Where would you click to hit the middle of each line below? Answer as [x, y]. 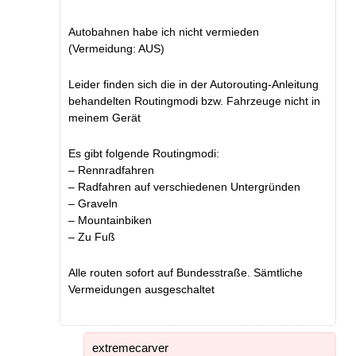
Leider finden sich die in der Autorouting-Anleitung [193, 84]
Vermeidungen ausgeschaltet [141, 289]
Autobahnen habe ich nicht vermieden [164, 32]
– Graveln [93, 203]
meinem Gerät [104, 118]
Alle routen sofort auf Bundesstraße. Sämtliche [186, 272]
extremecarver [130, 347]
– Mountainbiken [110, 220]
